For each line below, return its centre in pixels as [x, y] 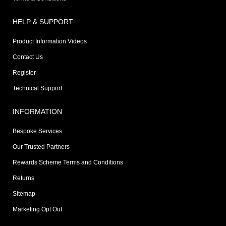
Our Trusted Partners [41, 147]
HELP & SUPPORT [43, 21]
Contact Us [28, 57]
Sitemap [24, 193]
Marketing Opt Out [37, 209]
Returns [23, 178]
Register [24, 72]
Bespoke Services [37, 131]
